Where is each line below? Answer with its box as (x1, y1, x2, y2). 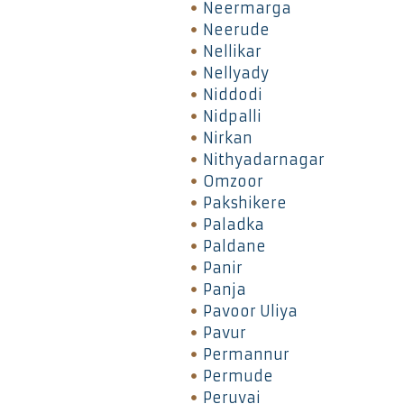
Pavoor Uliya (202, 301, 298, 320)
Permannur (202, 344, 289, 363)
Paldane (202, 236, 266, 255)
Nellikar (202, 41, 262, 60)
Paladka (202, 215, 264, 234)
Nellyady (202, 63, 269, 82)
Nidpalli (202, 106, 262, 125)
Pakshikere (202, 193, 287, 212)
